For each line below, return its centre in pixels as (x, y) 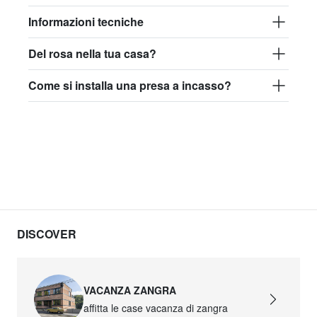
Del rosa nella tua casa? (92, 53)
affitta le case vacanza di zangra (156, 307)
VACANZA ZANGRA (130, 290)
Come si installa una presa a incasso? (130, 85)
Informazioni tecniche (86, 21)
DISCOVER (47, 234)
